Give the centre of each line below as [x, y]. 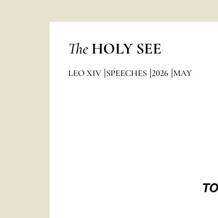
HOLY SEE [126, 48]
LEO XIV [85, 73]
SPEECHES [127, 73]
